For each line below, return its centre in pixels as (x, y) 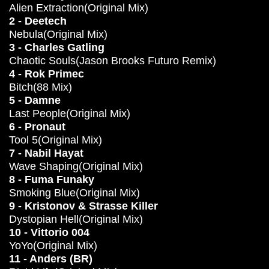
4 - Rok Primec (47, 74)
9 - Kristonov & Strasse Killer (83, 206)
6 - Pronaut (37, 127)
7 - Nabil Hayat (46, 153)
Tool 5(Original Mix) (56, 140)
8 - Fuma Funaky (52, 180)
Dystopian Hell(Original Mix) (76, 219)
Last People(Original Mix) (70, 113)
